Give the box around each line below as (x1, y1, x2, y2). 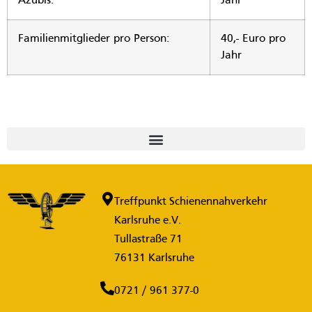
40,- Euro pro (221, 33, 286, 45)
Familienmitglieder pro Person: (18, 33, 169, 45)
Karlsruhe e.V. (114, 215, 182, 227)
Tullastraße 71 (114, 234, 183, 246)
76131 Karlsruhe (114, 253, 195, 265)
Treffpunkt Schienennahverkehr (114, 196, 268, 208)
